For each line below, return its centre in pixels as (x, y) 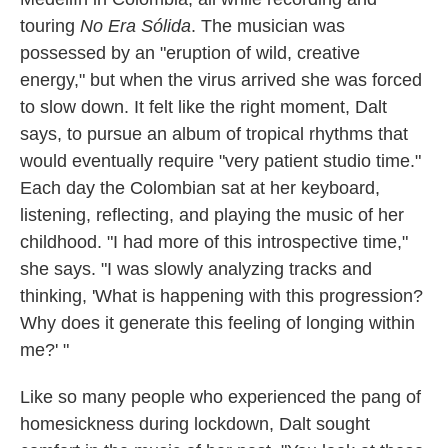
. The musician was (268, 26)
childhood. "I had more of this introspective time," (214, 242)
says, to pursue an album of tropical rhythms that (214, 134)
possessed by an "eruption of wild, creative (190, 53)
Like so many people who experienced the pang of (220, 397)
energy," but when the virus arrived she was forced (221, 80)
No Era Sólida (135, 26)
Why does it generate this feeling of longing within (217, 323)
